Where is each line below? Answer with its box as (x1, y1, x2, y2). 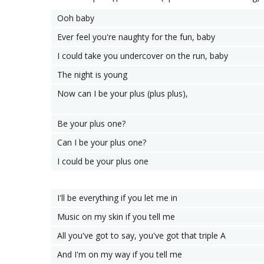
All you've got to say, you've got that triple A (57, 230, 226, 241)
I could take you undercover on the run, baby (57, 50, 228, 61)
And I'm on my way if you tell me (57, 249, 182, 260)
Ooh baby (57, 12, 94, 24)
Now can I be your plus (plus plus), (57, 88, 188, 99)
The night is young (57, 69, 127, 80)
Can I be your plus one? (57, 137, 146, 148)
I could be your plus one (57, 156, 148, 167)
